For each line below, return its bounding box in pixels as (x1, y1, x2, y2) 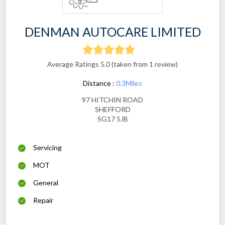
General (33, 178, 58, 187)
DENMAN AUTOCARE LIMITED (24, 24, 201, 40)
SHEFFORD (94, 105, 131, 114)
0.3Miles (116, 79, 142, 88)
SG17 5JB (97, 115, 128, 124)
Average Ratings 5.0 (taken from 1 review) (47, 60, 178, 69)
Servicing (33, 143, 62, 152)
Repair (33, 196, 53, 205)
